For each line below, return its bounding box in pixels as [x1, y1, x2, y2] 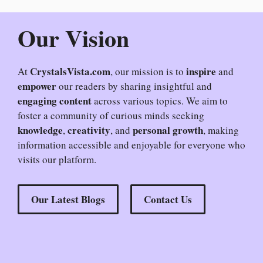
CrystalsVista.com [30, 64, 110, 79]
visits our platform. [18, 153, 96, 166]
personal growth [133, 123, 203, 137]
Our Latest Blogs [31, 192, 105, 207]
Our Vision [18, 21, 129, 55]
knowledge [18, 123, 63, 137]
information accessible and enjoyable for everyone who [18, 138, 245, 151]
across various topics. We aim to [92, 94, 228, 107]
